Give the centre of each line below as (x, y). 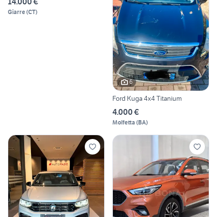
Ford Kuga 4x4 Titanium (147, 98)
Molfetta (124, 122)
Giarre (16, 12)
